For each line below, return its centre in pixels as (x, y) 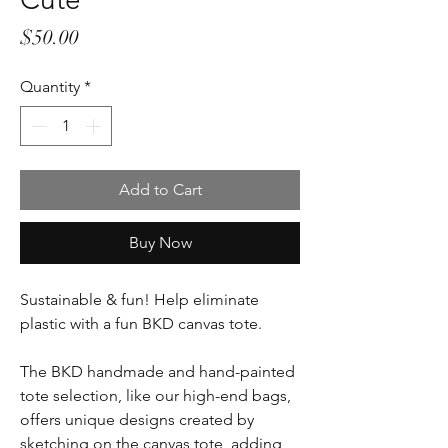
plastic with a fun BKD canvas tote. (141, 324)
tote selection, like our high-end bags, (155, 396)
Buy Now (160, 243)
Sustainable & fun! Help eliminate (139, 300)
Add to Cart (160, 190)
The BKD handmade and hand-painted (157, 372)
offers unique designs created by (137, 420)
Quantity (50, 87)
